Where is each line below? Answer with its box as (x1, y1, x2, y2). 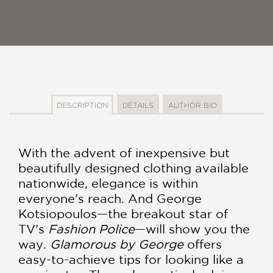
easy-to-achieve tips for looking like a (18, 252, 244, 267)
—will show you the (135, 222, 250, 236)
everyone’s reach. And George (18, 191, 202, 206)
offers (187, 237, 222, 252)
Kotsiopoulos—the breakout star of (18, 207, 228, 221)
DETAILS (122, 101, 154, 110)
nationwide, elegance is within (18, 176, 198, 191)
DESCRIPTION (56, 101, 108, 110)
